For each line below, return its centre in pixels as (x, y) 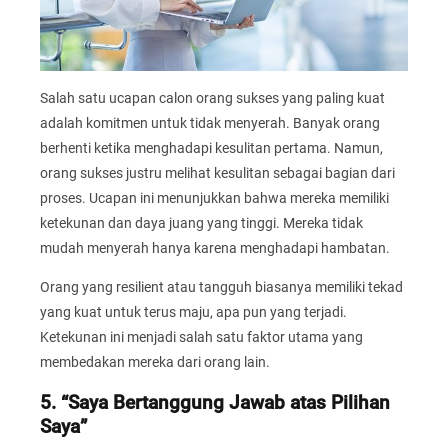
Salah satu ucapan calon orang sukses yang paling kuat (212, 97)
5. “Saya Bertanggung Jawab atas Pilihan (215, 402)
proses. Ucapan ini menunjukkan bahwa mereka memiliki (214, 197)
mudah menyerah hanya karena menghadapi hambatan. (215, 247)
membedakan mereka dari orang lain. (155, 361)
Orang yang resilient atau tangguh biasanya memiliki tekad (221, 286)
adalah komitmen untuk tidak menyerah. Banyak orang (210, 122)
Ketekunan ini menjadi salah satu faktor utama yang (201, 336)
